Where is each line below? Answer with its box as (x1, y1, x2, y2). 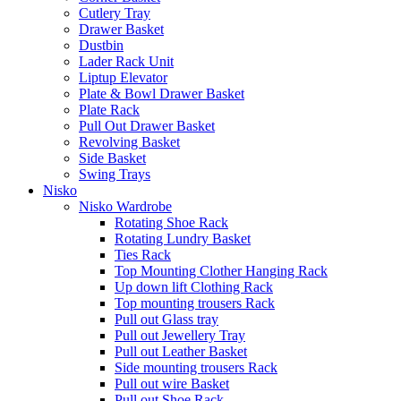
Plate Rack (79, 101, 140, 117)
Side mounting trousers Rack (115, 359, 277, 375)
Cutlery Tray (79, 4, 150, 21)
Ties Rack (115, 246, 171, 262)
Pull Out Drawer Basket (79, 117, 215, 133)
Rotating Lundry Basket (115, 230, 251, 246)
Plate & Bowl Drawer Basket (79, 85, 244, 101)
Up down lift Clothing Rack (115, 278, 273, 294)
